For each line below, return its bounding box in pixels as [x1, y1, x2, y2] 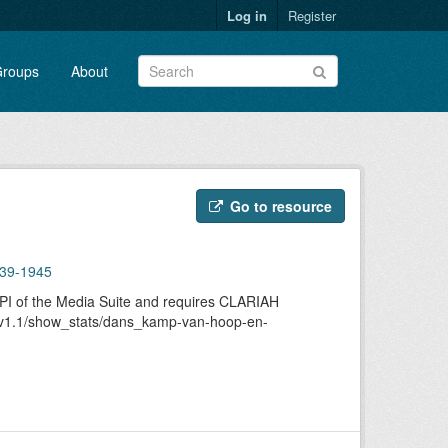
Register [288, 6, 336, 25]
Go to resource [226, 196, 332, 216]
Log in [227, 6, 267, 25]
